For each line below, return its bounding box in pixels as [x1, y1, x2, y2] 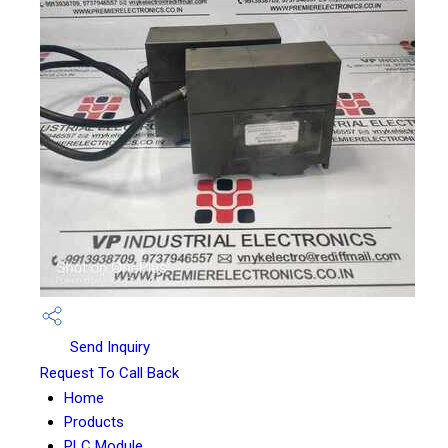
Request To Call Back [40, 364, 179, 383]
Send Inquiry [66, 338, 150, 356]
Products [64, 413, 124, 432]
